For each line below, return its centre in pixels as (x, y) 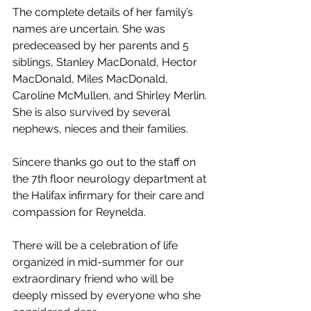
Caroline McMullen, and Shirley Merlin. (111, 95)
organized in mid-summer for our (100, 262)
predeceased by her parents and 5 (102, 45)
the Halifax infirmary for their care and (110, 195)
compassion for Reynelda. (81, 212)
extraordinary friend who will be (94, 279)
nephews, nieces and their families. (102, 129)
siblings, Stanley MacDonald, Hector (106, 62)
